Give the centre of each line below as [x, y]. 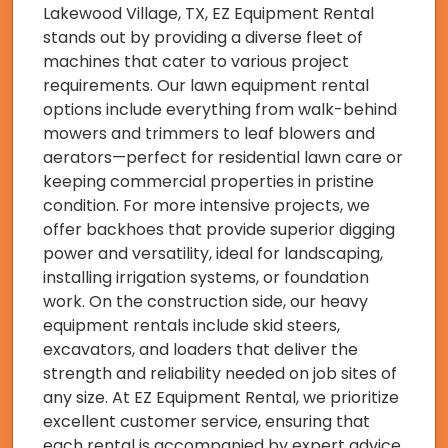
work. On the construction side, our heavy [205, 302]
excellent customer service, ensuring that [206, 422]
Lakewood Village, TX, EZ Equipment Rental [208, 14]
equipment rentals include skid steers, [191, 326]
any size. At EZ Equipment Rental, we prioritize [221, 398]
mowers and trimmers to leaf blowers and [209, 134]
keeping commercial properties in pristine [208, 182]
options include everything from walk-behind [220, 110]
